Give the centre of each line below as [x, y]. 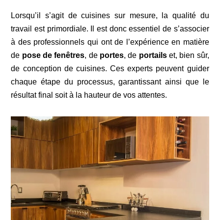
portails [153, 55]
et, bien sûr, [188, 55]
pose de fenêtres [53, 55]
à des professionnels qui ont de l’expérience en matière [110, 42]
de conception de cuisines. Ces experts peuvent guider [110, 68]
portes [112, 55]
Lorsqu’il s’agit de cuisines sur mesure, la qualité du [110, 15]
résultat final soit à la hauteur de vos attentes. [89, 95]
